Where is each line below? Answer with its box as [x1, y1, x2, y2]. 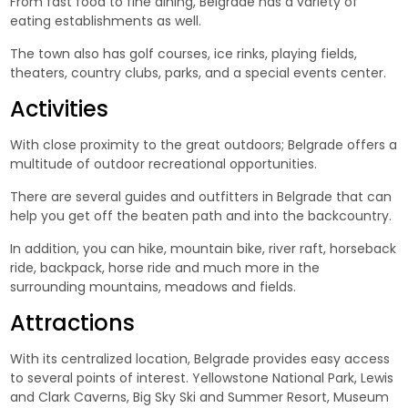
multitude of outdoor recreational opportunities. [10, 155, 318, 174]
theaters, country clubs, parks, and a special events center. [10, 64, 387, 83]
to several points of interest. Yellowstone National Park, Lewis [10, 369, 394, 388]
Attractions [10, 308, 136, 339]
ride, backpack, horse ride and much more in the [10, 259, 321, 278]
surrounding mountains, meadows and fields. [10, 278, 297, 297]
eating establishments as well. [10, 12, 202, 31]
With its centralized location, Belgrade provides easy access [10, 350, 391, 369]
